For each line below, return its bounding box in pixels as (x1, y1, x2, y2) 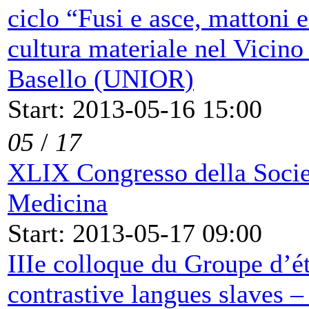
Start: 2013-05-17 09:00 (8, 218, 262, 248)
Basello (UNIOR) (8, 63, 194, 93)
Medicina (8, 188, 108, 217)
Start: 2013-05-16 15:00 (8, 94, 262, 123)
